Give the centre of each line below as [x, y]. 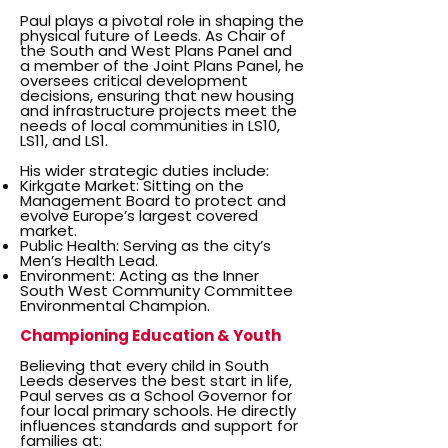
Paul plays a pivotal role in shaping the [162, 20]
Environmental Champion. [115, 305]
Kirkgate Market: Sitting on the [132, 185]
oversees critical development [134, 80]
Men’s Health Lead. [89, 260]
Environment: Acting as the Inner [139, 275]
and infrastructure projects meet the [158, 110]
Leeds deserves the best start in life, [156, 380]
